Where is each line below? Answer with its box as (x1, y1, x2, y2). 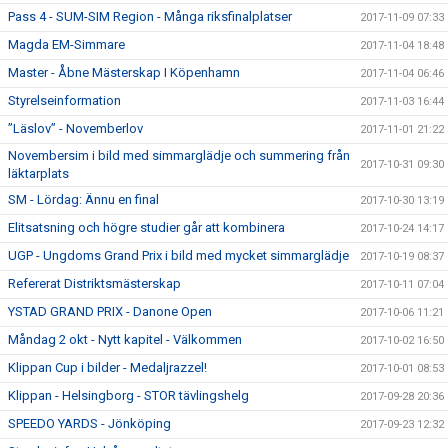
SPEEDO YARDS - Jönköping (8, 416, 171, 431)
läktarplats (8, 166, 69, 181)
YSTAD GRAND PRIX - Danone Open (8, 304, 212, 319)
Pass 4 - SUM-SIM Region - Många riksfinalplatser (8, 9, 292, 24)
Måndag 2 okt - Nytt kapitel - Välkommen (8, 332, 242, 347)
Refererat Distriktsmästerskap (8, 276, 181, 291)
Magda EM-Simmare (8, 37, 125, 52)
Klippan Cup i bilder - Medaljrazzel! (8, 360, 207, 375)
